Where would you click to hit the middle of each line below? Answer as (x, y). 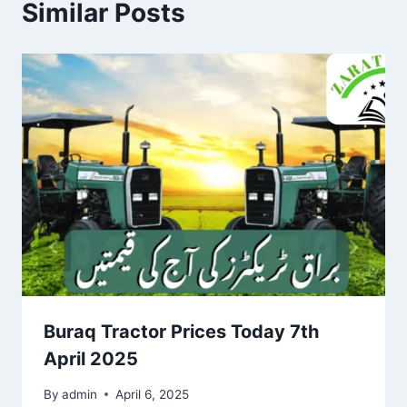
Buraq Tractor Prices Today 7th (181, 331)
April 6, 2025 (153, 394)
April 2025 (91, 358)
